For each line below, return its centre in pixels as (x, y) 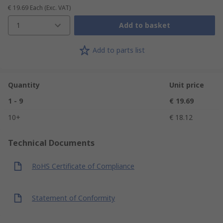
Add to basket (144, 25)
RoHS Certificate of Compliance (83, 166)
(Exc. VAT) (57, 7)
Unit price (187, 85)
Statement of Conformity (73, 198)
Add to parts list (118, 50)
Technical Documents (51, 143)
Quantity (24, 85)
